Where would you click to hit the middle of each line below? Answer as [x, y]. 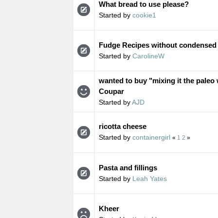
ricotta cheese [122, 126]
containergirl [151, 137]
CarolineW [148, 56]
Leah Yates [149, 178]
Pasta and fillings [128, 167]
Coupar [111, 91]
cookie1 [144, 15]
